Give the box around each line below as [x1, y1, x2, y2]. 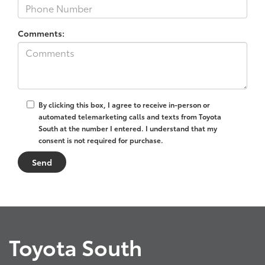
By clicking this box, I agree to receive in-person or [38, 99, 210, 109]
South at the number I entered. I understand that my [38, 122, 217, 133]
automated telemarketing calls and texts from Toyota [38, 111, 221, 121]
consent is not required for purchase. [38, 134, 163, 145]
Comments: [18, 27, 64, 39]
